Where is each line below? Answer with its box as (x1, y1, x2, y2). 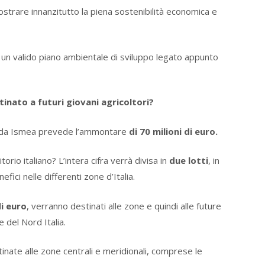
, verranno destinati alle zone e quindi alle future (27, 199, 221, 212)
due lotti (169, 154, 208, 167)
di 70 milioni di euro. (129, 125, 218, 137)
